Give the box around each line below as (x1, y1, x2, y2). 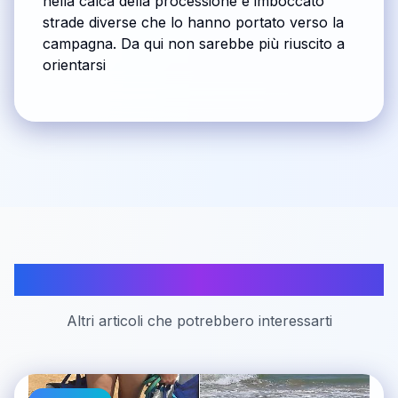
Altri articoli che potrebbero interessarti (66, 312, 332, 330)
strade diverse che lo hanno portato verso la (43, 13, 344, 32)
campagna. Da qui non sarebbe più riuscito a (43, 35, 345, 53)
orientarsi (43, 56, 106, 75)
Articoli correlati (94, 264, 304, 297)
